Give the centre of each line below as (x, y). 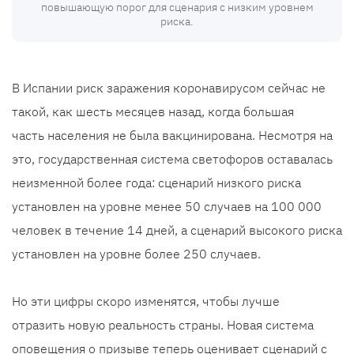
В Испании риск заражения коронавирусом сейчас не (169, 88)
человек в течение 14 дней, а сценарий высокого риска (177, 230)
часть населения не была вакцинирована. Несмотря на (172, 136)
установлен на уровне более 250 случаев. (136, 254)
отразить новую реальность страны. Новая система (163, 325)
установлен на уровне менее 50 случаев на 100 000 (167, 207)
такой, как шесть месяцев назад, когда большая (153, 112)
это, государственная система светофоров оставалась (172, 159)
